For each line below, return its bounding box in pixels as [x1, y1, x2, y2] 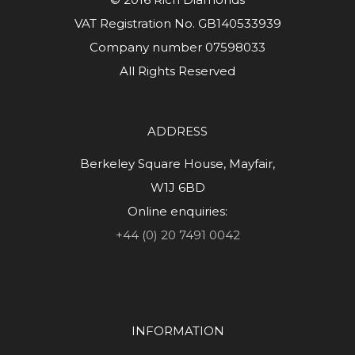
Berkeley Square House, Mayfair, [80, 156, 275, 172]
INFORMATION [131, 323, 224, 339]
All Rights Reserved [120, 63, 235, 79]
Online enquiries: [128, 204, 227, 219]
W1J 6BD [150, 180, 205, 196]
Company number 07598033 [90, 40, 265, 55]
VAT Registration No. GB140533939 [74, 16, 281, 32]
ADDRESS [147, 124, 208, 139]
